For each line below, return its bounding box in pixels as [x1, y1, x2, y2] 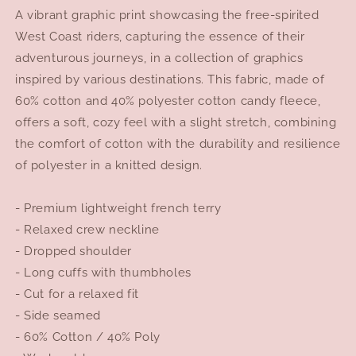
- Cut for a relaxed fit [15, 286, 139, 301]
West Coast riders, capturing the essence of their [15, 29, 305, 44]
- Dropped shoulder [15, 243, 132, 258]
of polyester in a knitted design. [15, 157, 203, 172]
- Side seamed [15, 308, 101, 323]
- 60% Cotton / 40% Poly [15, 329, 161, 344]
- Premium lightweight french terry [15, 200, 222, 215]
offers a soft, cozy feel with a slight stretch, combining [15, 114, 337, 130]
